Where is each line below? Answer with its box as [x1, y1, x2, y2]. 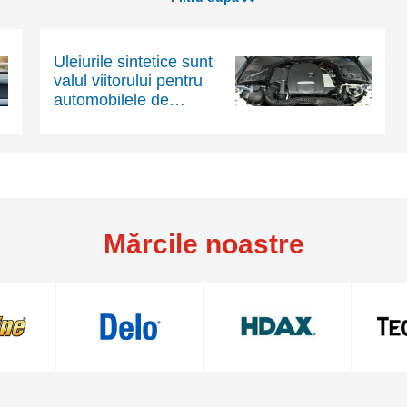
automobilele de [53, 91, 169, 110]
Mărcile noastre [103, 228, 304, 259]
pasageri [53, 110, 116, 129]
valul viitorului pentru [53, 72, 203, 91]
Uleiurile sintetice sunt [53, 53, 213, 72]
